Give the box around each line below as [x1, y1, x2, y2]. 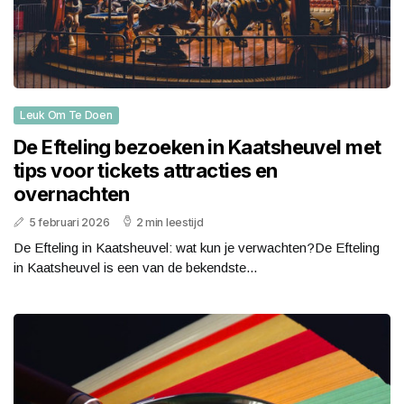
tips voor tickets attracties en [14, 158, 278, 182]
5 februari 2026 [28, 215, 110, 229]
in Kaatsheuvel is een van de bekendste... [14, 259, 257, 275]
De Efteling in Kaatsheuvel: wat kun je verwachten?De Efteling [14, 239, 380, 255]
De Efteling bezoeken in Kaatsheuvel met [14, 134, 381, 159]
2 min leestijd [135, 215, 204, 229]
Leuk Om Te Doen [20, 107, 113, 122]
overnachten [14, 181, 130, 206]
